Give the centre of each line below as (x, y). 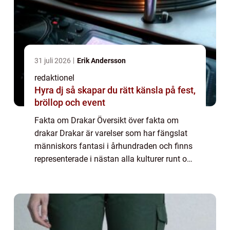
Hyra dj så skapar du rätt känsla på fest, (50, 90)
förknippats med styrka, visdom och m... (107, 185)
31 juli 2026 (53, 61)
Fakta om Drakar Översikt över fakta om (107, 121)
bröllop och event (70, 103)
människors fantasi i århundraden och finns (113, 146)
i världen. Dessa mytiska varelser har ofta (109, 172)
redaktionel (54, 78)
